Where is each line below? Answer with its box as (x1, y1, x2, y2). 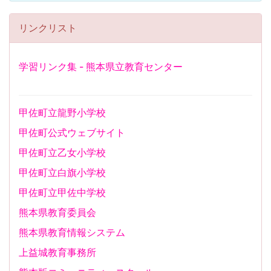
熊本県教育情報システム (19, 226, 125, 238)
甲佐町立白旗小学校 (19, 166, 106, 178)
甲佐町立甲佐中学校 (19, 186, 106, 198)
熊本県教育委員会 (19, 206, 96, 218)
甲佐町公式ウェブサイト (19, 126, 125, 139)
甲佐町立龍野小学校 (19, 106, 106, 119)
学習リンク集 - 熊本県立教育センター (19, 60, 183, 73)
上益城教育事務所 (19, 246, 96, 258)
